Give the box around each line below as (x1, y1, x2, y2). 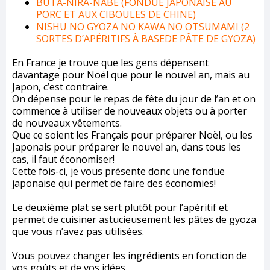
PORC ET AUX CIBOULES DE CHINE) (36, 8, 196, 21)
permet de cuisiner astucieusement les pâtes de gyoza (12, 213, 256, 226)
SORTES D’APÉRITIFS (36, 32, 133, 45)
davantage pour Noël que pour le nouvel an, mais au (12, 68, 250, 81)
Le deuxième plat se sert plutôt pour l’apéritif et (12, 201, 228, 214)
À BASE (133, 32, 165, 45)
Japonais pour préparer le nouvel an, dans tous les (12, 140, 241, 154)
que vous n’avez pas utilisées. (12, 225, 144, 238)
